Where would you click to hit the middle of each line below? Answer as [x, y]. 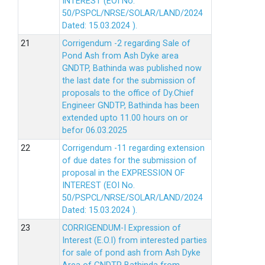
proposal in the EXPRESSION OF [123, 173]
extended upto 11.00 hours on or [125, 118]
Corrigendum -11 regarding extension [133, 148]
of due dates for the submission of [130, 161]
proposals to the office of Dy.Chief [128, 93]
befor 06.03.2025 [95, 130]
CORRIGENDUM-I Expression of [122, 228]
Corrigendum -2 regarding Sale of [126, 43]
